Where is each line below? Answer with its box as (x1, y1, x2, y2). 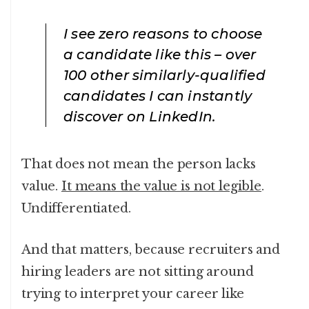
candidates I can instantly (63, 88, 252, 105)
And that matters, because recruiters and (21, 242, 281, 258)
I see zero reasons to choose (63, 26, 263, 43)
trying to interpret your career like (21, 286, 244, 302)
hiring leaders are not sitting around (21, 264, 254, 280)
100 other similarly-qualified (63, 67, 266, 84)
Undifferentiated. (21, 201, 131, 217)
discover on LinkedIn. (63, 108, 217, 126)
